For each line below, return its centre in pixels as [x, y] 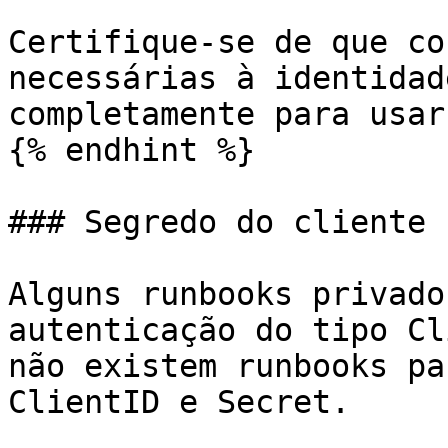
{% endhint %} [131, 150]
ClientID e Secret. [179, 402]
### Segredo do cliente [217, 222]
